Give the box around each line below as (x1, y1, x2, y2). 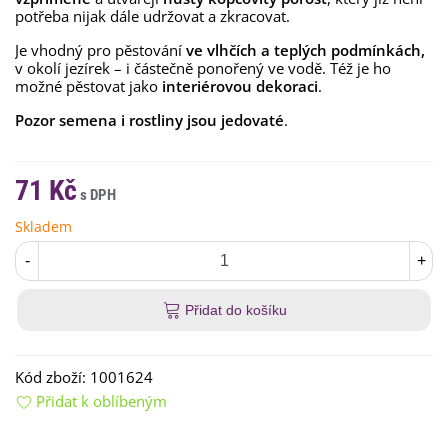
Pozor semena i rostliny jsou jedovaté (15, 110, 284, 130)
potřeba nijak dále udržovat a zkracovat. (15, 6, 294, 26)
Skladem (15, 217, 72, 236)
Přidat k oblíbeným (36, 391, 167, 411)
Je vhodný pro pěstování (15, 40, 182, 60)
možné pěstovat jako (15, 76, 158, 96)
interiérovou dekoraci (158, 76, 318, 96)
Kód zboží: (15, 367, 86, 387)
